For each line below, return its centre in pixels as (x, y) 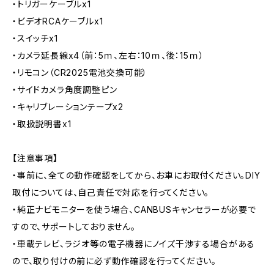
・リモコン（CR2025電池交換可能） (80, 72)
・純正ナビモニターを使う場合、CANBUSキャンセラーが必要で (134, 209)
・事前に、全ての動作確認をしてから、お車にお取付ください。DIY (136, 175)
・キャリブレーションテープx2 (68, 107)
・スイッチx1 (35, 38)
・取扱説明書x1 (42, 124)
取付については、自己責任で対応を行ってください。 (111, 192)
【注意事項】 (35, 158)
